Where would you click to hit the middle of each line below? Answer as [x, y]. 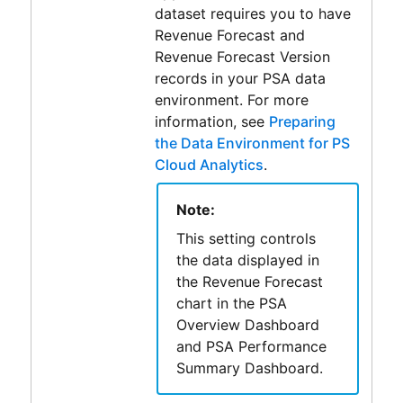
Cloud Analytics [209, 164]
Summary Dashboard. [249, 367]
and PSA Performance [251, 346]
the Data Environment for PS [252, 143]
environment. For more [231, 99]
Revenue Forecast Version [242, 56]
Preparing [302, 121]
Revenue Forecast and [229, 35]
